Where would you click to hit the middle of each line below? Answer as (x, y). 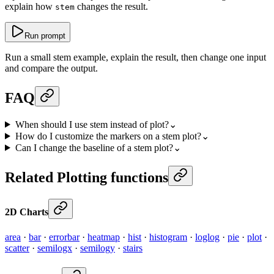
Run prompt (45, 36)
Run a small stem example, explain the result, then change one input (135, 57)
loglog (207, 237)
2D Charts (27, 212)
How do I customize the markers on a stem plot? (108, 136)
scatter (17, 248)
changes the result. (111, 7)
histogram (168, 237)
